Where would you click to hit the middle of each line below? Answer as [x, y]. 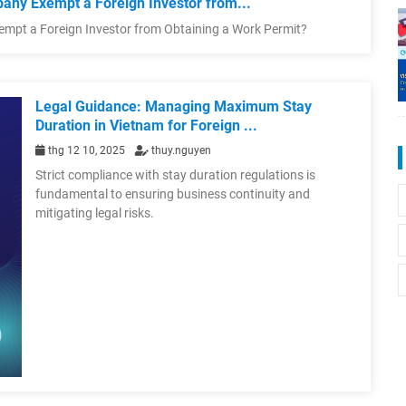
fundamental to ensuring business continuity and [173, 194]
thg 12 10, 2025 [87, 151]
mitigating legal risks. [95, 213]
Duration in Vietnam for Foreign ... [146, 126]
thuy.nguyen [180, 151]
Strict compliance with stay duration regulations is [175, 175]
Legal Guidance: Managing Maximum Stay [174, 107]
